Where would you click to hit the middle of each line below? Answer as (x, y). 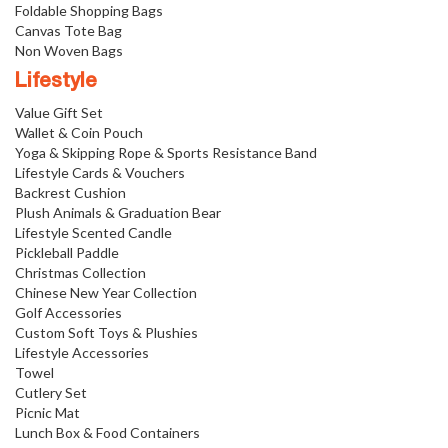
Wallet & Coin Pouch (79, 132)
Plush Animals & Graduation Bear (118, 212)
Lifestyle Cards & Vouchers (100, 172)
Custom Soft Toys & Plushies (106, 332)
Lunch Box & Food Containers (107, 432)
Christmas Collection (80, 272)
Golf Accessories (68, 312)
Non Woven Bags (69, 50)
